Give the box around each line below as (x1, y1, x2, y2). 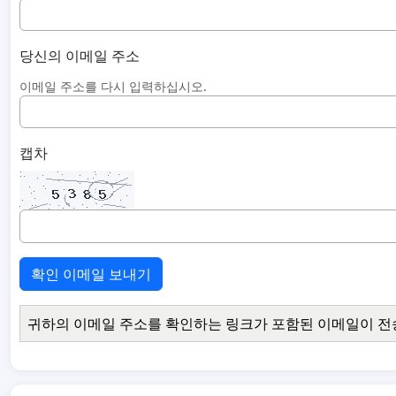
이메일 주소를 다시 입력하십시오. (19, 78, 207, 95)
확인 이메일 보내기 (31, 263, 151, 284)
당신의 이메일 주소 (19, 46, 140, 66)
